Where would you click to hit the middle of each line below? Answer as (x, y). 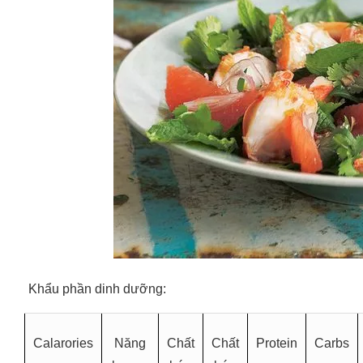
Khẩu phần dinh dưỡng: (97, 288)
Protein (276, 343)
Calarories (63, 343)
